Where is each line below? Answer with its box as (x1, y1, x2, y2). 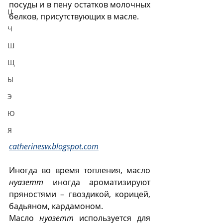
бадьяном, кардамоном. (9, 200, 105, 212)
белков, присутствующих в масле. (9, 10, 139, 22)
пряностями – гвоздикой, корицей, (9, 188, 150, 200)
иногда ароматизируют (43, 176, 150, 188)
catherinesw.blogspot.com (9, 140, 99, 152)
